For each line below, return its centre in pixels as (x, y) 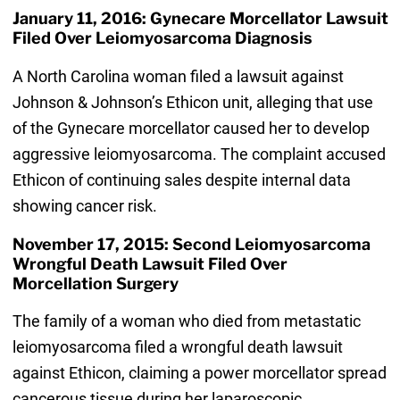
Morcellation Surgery (95, 283)
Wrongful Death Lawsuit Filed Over (150, 263)
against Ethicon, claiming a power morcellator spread (199, 372)
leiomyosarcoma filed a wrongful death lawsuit (177, 346)
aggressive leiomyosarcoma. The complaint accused (199, 154)
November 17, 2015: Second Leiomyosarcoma (191, 244)
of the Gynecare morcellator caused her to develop (191, 128)
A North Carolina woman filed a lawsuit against (178, 76)
